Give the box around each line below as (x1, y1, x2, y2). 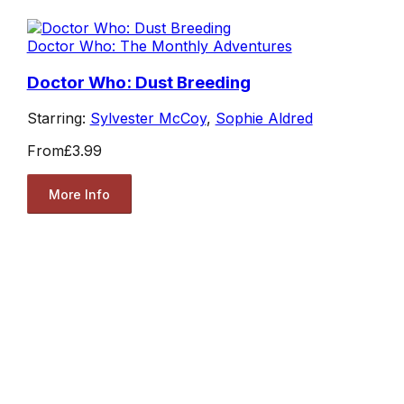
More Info (48, 186, 110, 202)
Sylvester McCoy (89, 109, 207, 128)
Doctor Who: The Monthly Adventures (26, 36, 292, 55)
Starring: (26, 109, 90, 128)
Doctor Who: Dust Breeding (26, 71, 251, 93)
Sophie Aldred (215, 109, 313, 128)
